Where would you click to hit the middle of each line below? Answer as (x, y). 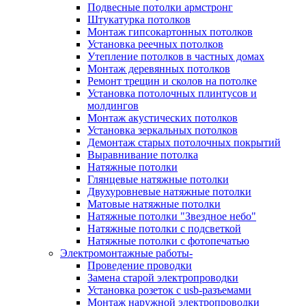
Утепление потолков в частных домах (176, 56)
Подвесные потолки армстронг (160, 7)
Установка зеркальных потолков (163, 130)
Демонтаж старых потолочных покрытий (184, 142)
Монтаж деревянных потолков (159, 69)
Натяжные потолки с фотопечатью (168, 241)
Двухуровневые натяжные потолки (169, 192)
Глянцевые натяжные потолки (158, 179)
